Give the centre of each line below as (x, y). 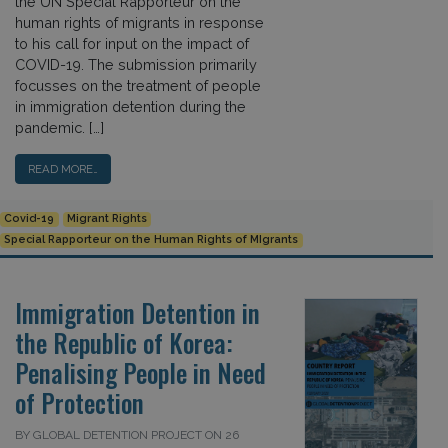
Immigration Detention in (137, 312)
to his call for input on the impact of (132, 43)
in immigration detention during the (130, 106)
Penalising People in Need (140, 372)
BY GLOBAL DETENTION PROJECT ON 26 (127, 434)
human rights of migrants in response (139, 22)
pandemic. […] (59, 127)
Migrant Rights (106, 219)
